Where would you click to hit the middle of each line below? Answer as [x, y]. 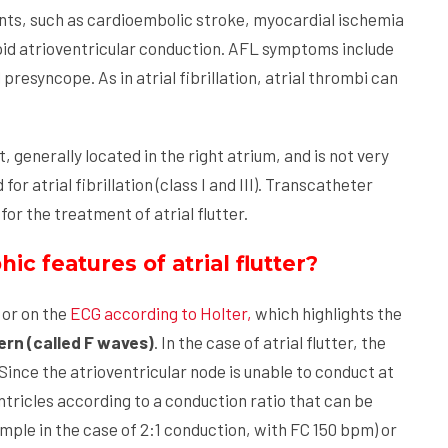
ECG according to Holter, [161, 313]
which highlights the [327, 313]
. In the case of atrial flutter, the [270, 342]
